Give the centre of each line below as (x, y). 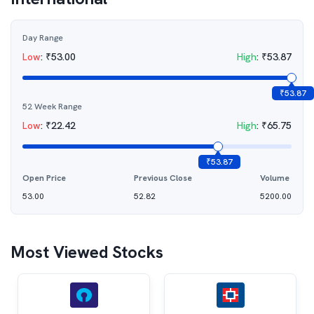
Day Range (43, 38)
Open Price (44, 178)
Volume (275, 178)
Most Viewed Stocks (87, 252)
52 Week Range (52, 107)
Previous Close (163, 178)
